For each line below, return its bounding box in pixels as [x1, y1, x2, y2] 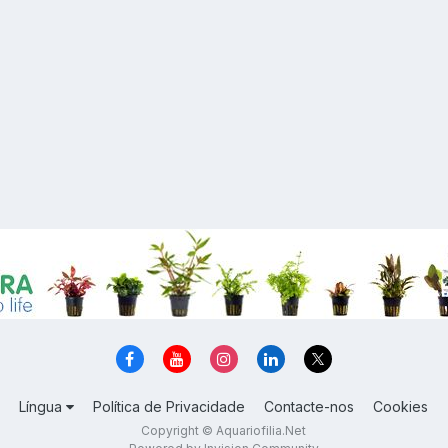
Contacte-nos [264, 398, 355, 416]
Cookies [373, 398, 429, 416]
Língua [19, 398, 67, 416]
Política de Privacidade [93, 398, 246, 416]
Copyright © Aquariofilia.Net [141, 423, 307, 439]
